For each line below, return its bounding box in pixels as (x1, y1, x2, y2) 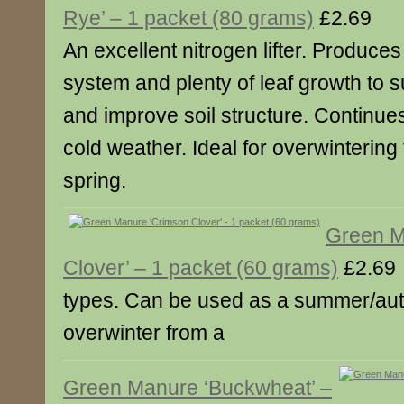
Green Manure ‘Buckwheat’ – (63, 376, 332, 399)
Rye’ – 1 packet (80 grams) (63, 6, 314, 30)
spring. (63, 169, 126, 192)
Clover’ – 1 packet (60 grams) (63, 256, 338, 280)
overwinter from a (63, 321, 225, 344)
